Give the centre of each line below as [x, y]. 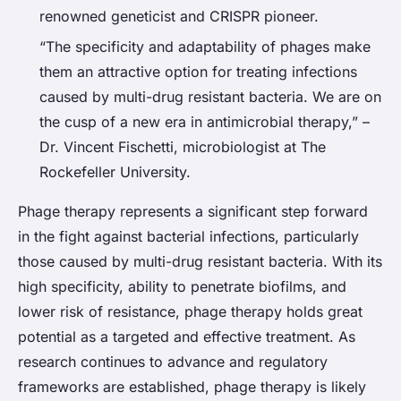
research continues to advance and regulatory [173, 361]
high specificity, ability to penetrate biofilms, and [182, 286]
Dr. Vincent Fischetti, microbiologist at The [183, 146]
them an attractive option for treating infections [198, 71]
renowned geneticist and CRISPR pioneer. [179, 16]
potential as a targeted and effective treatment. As [187, 336]
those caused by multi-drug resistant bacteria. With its [200, 261]
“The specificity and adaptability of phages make [205, 46]
